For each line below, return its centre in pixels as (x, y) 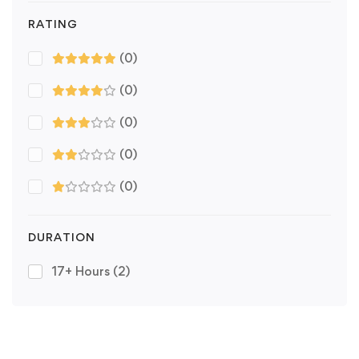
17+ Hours (83, 272)
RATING (53, 24)
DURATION (62, 237)
